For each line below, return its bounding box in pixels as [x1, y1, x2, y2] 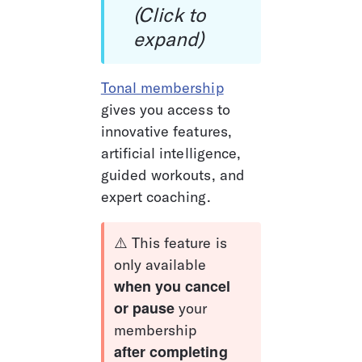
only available [113, 255, 211, 274]
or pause [113, 297, 175, 318]
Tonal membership [100, 78, 224, 97]
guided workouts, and [100, 165, 249, 184]
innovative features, [100, 121, 236, 141]
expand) [133, 26, 204, 51]
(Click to [133, 2, 211, 27]
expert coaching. [100, 187, 215, 206]
